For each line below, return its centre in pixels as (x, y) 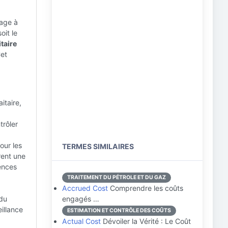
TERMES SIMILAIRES (98, 146)
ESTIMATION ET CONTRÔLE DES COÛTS (119, 210)
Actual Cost (81, 221)
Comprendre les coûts (146, 188)
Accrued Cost (85, 188)
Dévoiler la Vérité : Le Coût (146, 221)
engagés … (81, 199)
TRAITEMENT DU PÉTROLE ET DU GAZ (117, 177)
